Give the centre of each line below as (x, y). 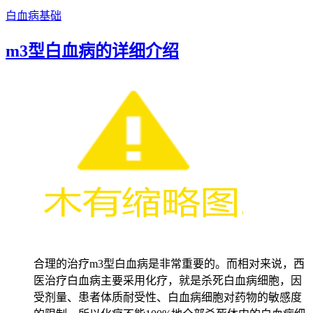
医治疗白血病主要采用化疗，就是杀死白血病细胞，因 (168, 280)
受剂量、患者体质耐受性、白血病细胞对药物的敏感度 (168, 297)
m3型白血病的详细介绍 (92, 51)
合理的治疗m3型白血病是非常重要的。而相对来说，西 (169, 263)
